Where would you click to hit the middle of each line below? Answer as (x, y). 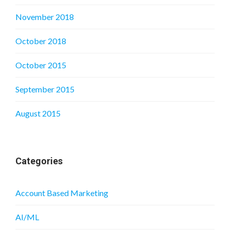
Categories (39, 161)
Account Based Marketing (62, 193)
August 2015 (38, 113)
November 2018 (45, 17)
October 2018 (41, 41)
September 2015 (45, 89)
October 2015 (41, 65)
